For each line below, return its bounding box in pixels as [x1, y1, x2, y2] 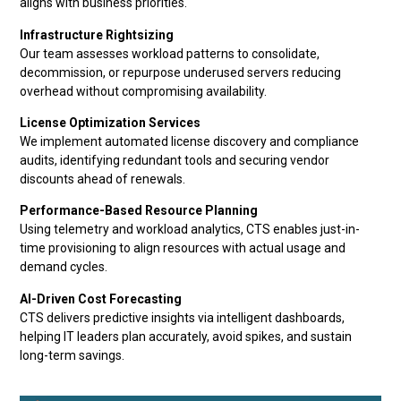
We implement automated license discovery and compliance [20, 134, 360, 149]
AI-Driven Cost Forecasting [20, 291, 183, 306]
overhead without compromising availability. [20, 83, 268, 98]
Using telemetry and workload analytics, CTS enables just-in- [20, 222, 361, 237]
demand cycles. [20, 260, 108, 275]
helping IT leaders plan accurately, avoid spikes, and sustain [20, 328, 353, 344]
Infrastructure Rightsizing [20, 27, 175, 42]
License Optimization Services [20, 115, 207, 131]
